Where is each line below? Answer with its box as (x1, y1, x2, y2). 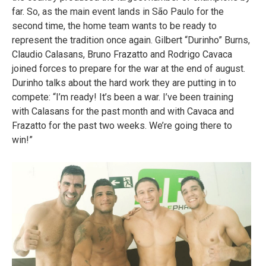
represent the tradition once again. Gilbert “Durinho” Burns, (12, 34, 250, 46)
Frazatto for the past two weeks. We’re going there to (12, 120, 232, 132)
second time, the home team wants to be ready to (12, 20, 217, 32)
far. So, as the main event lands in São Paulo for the (12, 6, 224, 18)
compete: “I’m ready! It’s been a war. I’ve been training (12, 91, 233, 103)
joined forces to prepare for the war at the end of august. (12, 63, 245, 75)
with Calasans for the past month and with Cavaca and (12, 106, 234, 118)
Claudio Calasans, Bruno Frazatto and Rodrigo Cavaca (12, 49, 232, 61)
